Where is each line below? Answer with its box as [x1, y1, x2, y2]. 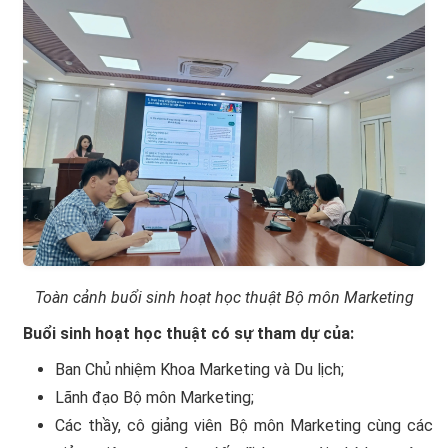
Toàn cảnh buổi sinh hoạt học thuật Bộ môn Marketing [34, 287, 414, 307]
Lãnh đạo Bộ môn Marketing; [55, 387, 254, 407]
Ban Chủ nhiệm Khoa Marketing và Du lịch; [55, 359, 344, 379]
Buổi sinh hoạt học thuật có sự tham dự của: [23, 323, 354, 343]
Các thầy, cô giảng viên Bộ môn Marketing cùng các [55, 415, 433, 435]
